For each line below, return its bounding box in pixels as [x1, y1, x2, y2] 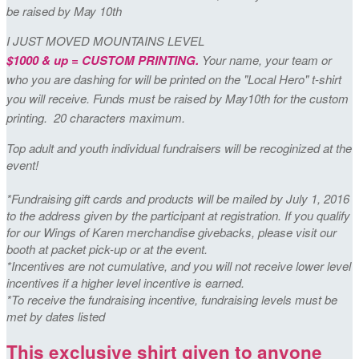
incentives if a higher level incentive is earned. [6, 273, 248, 291]
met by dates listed [6, 307, 105, 325]
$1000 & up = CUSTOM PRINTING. [6, 50, 202, 69]
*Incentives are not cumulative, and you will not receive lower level [6, 256, 351, 274]
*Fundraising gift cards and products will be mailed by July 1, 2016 [6, 189, 349, 207]
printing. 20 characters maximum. [6, 108, 185, 126]
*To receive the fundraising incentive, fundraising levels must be [6, 290, 337, 308]
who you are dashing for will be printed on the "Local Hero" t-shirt [6, 70, 341, 87]
